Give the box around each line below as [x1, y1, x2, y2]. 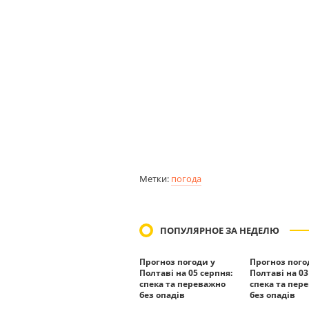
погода [171, 172, 201, 185]
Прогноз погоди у [139, 256, 215, 268]
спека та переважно [139, 278, 226, 290]
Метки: [139, 172, 171, 185]
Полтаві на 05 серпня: [139, 267, 232, 279]
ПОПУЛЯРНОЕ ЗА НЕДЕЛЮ [160, 224, 279, 237]
